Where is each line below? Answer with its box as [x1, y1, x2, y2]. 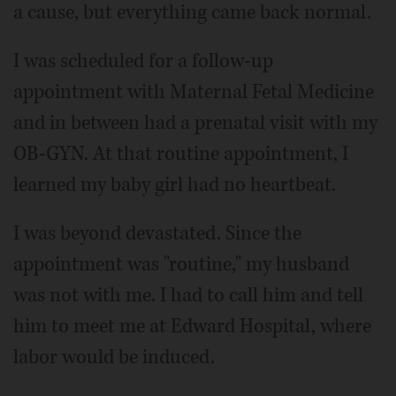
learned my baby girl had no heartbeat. [13, 171, 336, 198]
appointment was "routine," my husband [13, 250, 349, 278]
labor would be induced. [13, 343, 215, 370]
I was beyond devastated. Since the [13, 219, 301, 247]
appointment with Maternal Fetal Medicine [13, 78, 374, 105]
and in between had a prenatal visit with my [13, 109, 377, 136]
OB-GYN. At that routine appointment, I [13, 140, 348, 167]
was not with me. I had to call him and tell [13, 281, 363, 308]
